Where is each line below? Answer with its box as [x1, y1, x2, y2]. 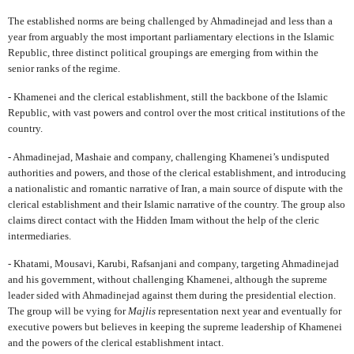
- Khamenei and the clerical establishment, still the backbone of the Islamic [8, 90, 328, 103]
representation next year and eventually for [156, 305, 341, 318]
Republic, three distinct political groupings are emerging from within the [8, 46, 318, 58]
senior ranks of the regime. [8, 62, 120, 74]
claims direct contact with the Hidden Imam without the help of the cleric [8, 213, 319, 226]
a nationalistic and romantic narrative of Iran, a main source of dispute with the [8, 182, 343, 194]
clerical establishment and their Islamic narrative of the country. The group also [8, 198, 345, 210]
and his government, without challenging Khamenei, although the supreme [8, 273, 327, 286]
